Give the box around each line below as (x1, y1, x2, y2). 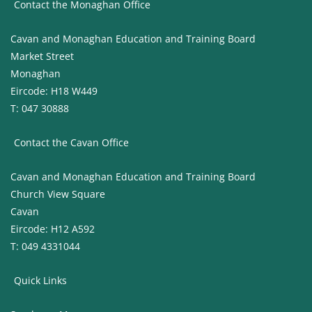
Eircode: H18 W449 (10, 84, 97, 98)
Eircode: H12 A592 (10, 222, 95, 236)
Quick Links (13, 274, 67, 288)
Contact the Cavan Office (13, 136, 129, 150)
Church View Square (10, 187, 105, 201)
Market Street (10, 49, 74, 63)
